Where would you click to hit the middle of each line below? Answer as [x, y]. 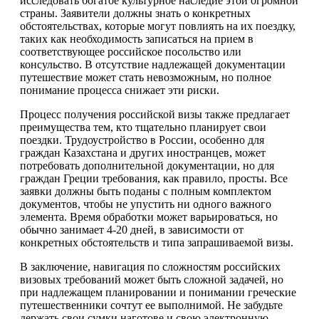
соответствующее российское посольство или [131, 52]
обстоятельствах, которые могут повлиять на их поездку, [158, 26]
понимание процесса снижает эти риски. [120, 90]
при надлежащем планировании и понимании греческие [158, 292]
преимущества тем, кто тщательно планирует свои [143, 127]
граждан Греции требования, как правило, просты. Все [154, 178]
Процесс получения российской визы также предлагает [155, 114]
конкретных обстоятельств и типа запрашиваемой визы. [157, 242]
